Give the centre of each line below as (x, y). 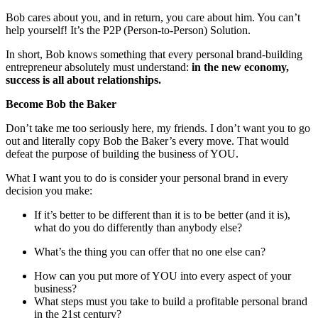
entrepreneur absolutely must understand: (97, 67)
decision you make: (49, 191)
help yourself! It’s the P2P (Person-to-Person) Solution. (128, 31)
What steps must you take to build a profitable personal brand (171, 302)
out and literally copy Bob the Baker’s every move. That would (147, 141)
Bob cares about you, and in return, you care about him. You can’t (153, 18)
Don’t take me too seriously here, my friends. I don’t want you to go (158, 128)
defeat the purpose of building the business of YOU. (122, 154)
